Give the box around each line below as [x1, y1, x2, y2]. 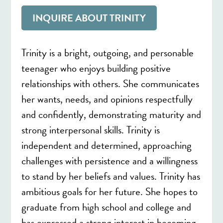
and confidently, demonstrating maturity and [21, 106, 201, 122]
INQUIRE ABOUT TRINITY [32, 10, 146, 25]
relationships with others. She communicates [21, 75, 199, 92]
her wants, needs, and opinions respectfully [21, 91, 193, 107]
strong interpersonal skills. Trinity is [21, 121, 160, 138]
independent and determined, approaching [21, 137, 192, 153]
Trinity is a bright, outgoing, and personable [21, 44, 194, 61]
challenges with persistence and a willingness [21, 152, 198, 169]
